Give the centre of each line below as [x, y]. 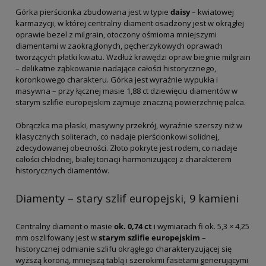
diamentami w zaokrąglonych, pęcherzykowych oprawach [119, 45]
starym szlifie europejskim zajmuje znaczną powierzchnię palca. [131, 102]
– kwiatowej [212, 12]
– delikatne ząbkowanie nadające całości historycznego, [116, 68]
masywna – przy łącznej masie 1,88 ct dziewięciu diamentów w [126, 91]
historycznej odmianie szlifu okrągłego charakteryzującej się [123, 248]
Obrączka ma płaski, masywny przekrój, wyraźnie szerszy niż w [129, 125]
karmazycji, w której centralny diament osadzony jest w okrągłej [130, 23]
